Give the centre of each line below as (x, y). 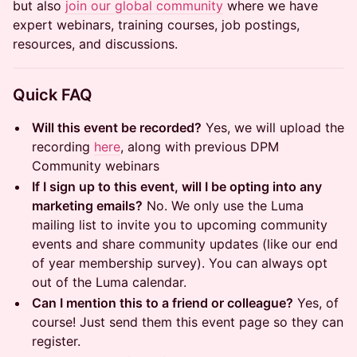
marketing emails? (87, 206)
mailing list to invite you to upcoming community (180, 225)
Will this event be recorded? (117, 127)
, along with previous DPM (200, 147)
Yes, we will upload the (273, 127)
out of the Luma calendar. (109, 282)
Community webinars (96, 166)
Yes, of (316, 303)
